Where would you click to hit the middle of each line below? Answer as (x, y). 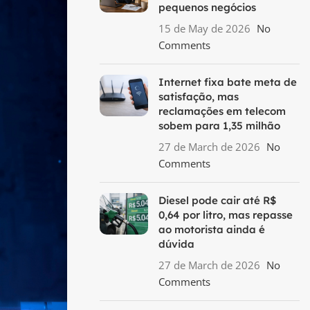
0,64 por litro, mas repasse (226, 215)
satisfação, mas (199, 97)
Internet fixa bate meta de (228, 82)
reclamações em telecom (222, 111)
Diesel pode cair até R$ (217, 200)
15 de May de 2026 (204, 28)
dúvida (176, 244)
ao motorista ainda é (212, 229)
